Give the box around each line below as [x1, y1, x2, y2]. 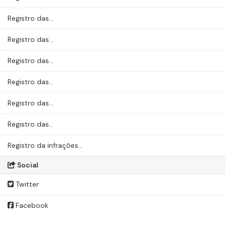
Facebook [14, 201, 48, 210]
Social [16, 160, 38, 169]
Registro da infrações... [8, 141, 83, 150]
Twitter [14, 180, 39, 189]
